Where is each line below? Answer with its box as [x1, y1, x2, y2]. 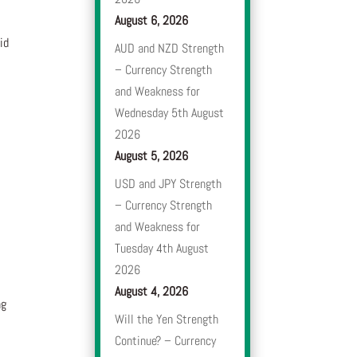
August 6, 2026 [115, 12, 189, 29]
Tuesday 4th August [115, 240, 210, 257]
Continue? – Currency [115, 332, 217, 350]
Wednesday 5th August [115, 104, 225, 122]
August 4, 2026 [115, 283, 189, 300]
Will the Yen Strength [115, 311, 219, 328]
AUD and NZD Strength [115, 40, 225, 57]
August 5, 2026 [115, 147, 189, 165]
